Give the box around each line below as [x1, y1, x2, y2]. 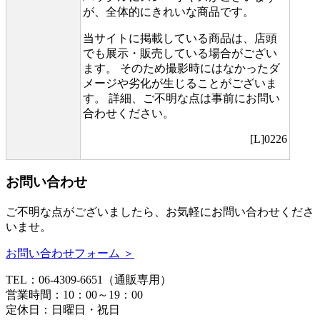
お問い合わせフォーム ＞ [6, 246, 134, 259]
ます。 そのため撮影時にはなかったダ [83, 61, 280, 74]
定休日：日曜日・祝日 [6, 303, 120, 316]
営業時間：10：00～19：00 [6, 288, 143, 301]
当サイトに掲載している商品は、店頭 [83, 31, 277, 44]
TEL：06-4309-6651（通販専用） [6, 273, 171, 286]
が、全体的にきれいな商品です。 [83, 5, 254, 18]
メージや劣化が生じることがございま [83, 76, 277, 89]
